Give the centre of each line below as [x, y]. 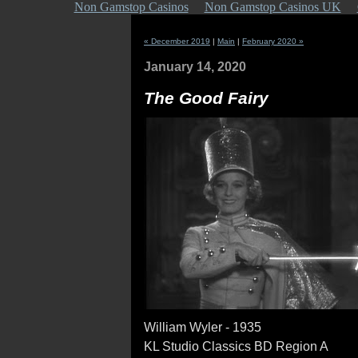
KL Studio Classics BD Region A [236, 346]
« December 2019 [177, 41]
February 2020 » [273, 41]
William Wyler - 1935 [203, 327]
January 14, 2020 [195, 66]
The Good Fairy [206, 98]
